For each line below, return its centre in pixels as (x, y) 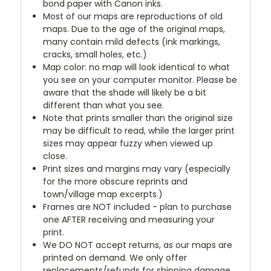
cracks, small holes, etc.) (95, 54)
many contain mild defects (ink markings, (132, 41)
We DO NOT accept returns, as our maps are (138, 245)
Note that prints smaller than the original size (138, 118)
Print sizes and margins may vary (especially (137, 168)
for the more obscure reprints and (116, 181)
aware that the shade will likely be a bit (125, 92)
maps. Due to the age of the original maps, (134, 29)
